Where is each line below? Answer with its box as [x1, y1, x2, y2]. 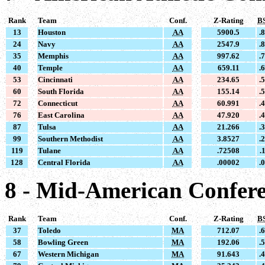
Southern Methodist [38, 134, 103, 144]
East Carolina [38, 111, 85, 120]
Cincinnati [38, 75, 73, 85]
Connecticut [38, 99, 77, 108]
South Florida [38, 87, 84, 96]
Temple [38, 63, 63, 73]
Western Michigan [38, 249, 99, 258]
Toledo [38, 225, 61, 235]
